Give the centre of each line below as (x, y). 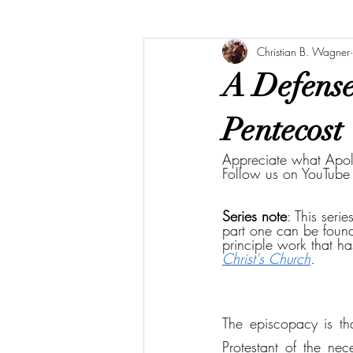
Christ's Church (266, 258)
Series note (255, 216)
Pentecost (282, 130)
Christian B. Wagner (303, 51)
